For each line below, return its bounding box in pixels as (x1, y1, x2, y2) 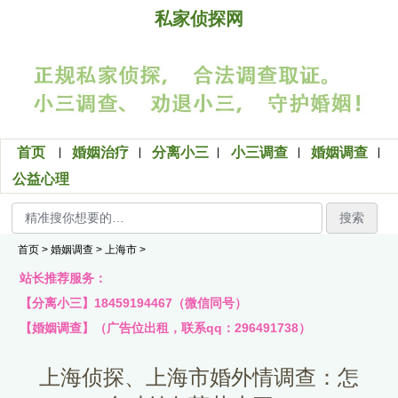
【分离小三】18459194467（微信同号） (20, 296, 248, 311)
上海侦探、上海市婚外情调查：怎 (38, 365, 359, 390)
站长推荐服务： (20, 271, 107, 286)
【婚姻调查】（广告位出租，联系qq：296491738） (20, 321, 312, 336)
